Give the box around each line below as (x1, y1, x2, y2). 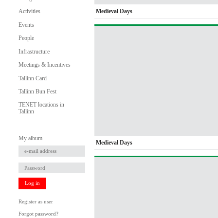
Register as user (18, 199, 53, 205)
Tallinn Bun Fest (18, 88, 56, 95)
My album (18, 134, 42, 142)
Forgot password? (18, 211, 58, 217)
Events (18, 21, 34, 28)
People (18, 35, 34, 42)
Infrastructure (18, 48, 50, 55)
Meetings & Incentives (18, 61, 71, 69)
